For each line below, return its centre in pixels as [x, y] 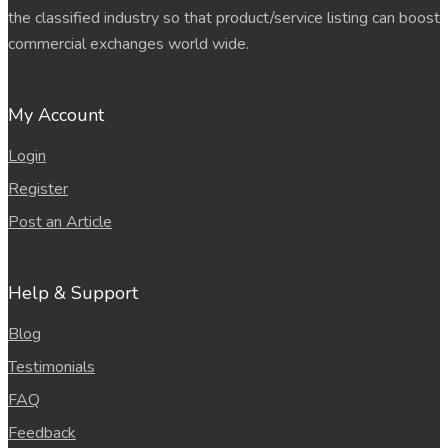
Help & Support [73, 293]
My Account [56, 115]
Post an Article [60, 222]
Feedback [42, 433]
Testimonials [51, 367]
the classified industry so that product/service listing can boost [224, 18]
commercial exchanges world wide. [128, 44]
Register [38, 189]
